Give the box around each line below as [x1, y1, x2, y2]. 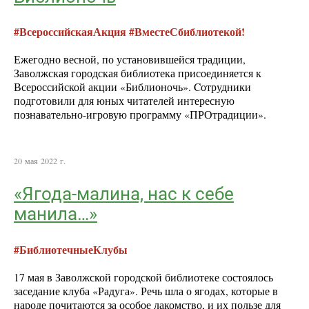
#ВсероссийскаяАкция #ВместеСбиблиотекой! [14, 23, 245, 39]
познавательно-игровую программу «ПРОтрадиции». [14, 107, 266, 121]
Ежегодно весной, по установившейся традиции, [14, 52, 246, 66]
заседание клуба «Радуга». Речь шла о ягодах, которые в [14, 283, 278, 298]
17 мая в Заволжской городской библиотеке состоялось [14, 270, 273, 284]
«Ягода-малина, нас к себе [14, 183, 234, 205]
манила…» [14, 203, 97, 225]
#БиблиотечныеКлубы [14, 241, 128, 257]
